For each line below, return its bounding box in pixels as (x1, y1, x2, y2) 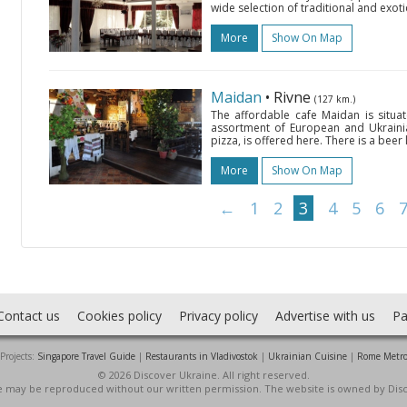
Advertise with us (274, 307, 375, 324)
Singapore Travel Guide (36, 350, 135, 362)
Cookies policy (76, 307, 162, 324)
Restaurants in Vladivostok (144, 350, 258, 362)
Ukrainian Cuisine (267, 350, 347, 362)
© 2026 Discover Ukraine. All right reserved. (97, 368, 310, 382)
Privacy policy (178, 307, 258, 324)
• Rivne (265, 87, 314, 107)
